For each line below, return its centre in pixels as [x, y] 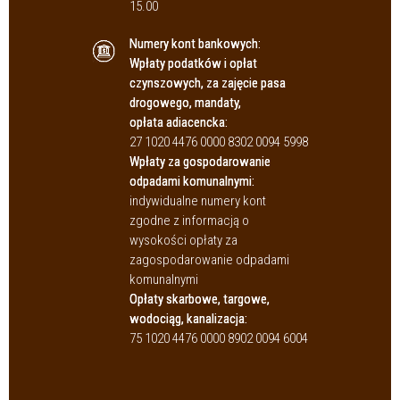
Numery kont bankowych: [195, 44]
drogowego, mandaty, [185, 103]
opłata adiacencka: [179, 123]
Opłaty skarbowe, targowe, [200, 300]
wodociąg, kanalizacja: [188, 319]
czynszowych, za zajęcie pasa [208, 83]
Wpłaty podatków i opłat [193, 64]
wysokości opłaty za [183, 241]
